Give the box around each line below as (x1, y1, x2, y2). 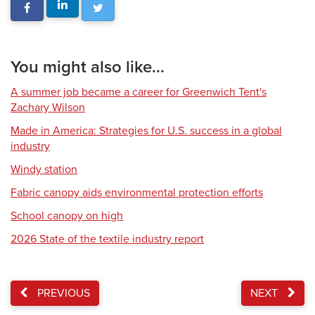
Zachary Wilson (11, 101, 85, 115)
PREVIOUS (34, 286, 90, 300)
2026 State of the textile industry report (11, 232, 204, 246)
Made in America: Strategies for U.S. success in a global (11, 124, 282, 138)
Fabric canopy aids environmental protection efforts (11, 186, 263, 200)
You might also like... (11, 57, 165, 77)
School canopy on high (11, 209, 123, 223)
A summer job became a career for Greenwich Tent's (11, 85, 266, 99)
